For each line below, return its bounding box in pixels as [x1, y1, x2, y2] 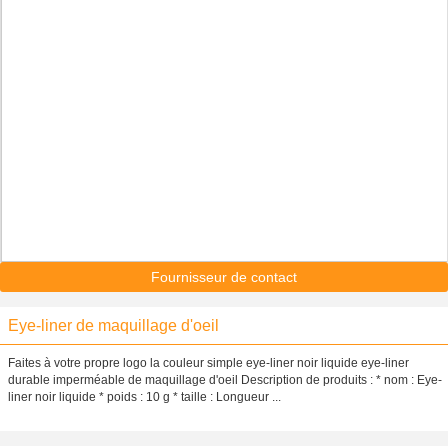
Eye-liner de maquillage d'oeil [8, 317, 219, 334]
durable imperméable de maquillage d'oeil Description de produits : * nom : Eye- [8, 373, 442, 387]
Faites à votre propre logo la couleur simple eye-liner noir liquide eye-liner [8, 356, 409, 370]
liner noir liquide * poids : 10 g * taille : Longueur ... [8, 390, 281, 404]
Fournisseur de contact [151, 269, 297, 285]
